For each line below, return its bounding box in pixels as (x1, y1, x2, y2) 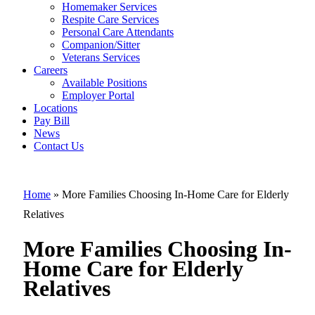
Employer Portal (62, 89, 134, 101)
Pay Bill (34, 114, 70, 127)
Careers (34, 63, 67, 76)
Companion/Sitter (62, 38, 140, 51)
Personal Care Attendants (62, 25, 174, 38)
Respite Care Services (62, 13, 159, 25)
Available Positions (62, 76, 147, 89)
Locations (34, 101, 77, 114)
